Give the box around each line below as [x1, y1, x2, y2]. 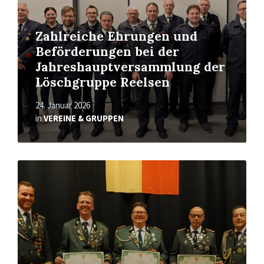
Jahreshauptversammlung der [35, 59, 225, 75]
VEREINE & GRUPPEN [44, 113, 124, 124]
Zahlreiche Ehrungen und [35, 28, 197, 45]
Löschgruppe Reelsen [35, 74, 170, 91]
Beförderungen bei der [35, 44, 179, 60]
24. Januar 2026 [35, 100, 90, 111]
